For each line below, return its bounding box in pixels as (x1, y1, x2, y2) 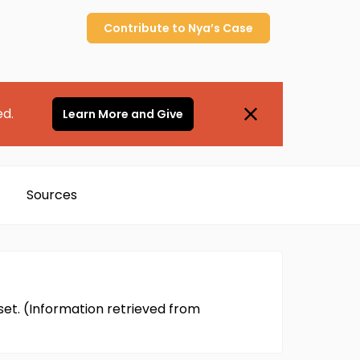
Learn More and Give (62, 106, 183, 122)
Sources (26, 186, 77, 204)
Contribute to (104, 20, 188, 36)
